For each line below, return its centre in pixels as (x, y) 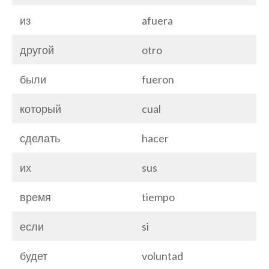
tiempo (158, 197)
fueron (158, 79)
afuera (157, 20)
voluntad (162, 255)
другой (37, 50)
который (41, 108)
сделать (40, 138)
